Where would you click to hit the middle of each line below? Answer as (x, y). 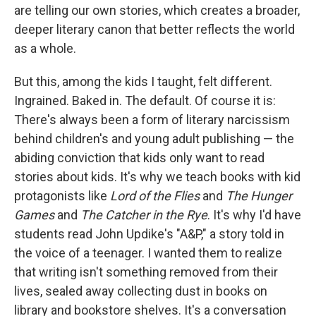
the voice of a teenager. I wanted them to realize (148, 253)
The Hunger (259, 196)
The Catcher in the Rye (144, 215)
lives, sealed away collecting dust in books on (141, 291)
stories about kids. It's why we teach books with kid (157, 177)
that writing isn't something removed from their (146, 272)
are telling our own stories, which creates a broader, (157, 10)
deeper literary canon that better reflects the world (154, 29)
